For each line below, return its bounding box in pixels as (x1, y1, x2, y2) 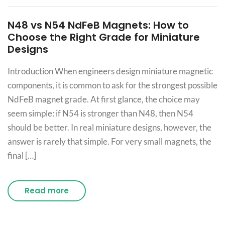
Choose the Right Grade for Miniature (8, 30, 200, 44)
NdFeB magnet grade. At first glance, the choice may (8, 93, 200, 104)
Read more (25, 185, 69, 196)
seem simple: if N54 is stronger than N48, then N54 (8, 107, 193, 119)
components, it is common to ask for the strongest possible (8, 79, 217, 90)
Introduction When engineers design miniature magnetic (8, 65, 213, 76)
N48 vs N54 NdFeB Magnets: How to (8, 18, 189, 32)
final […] (8, 150, 36, 161)
